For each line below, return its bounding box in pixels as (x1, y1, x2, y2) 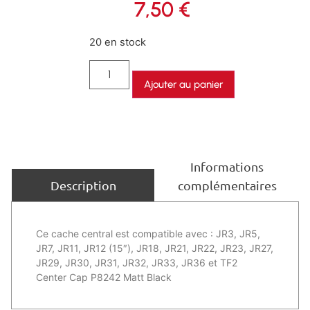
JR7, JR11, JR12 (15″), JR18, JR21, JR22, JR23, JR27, (36, 241, 273, 254)
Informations (190, 158, 264, 174)
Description (50, 177, 116, 192)
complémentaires (177, 177, 277, 192)
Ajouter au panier (144, 77, 224, 91)
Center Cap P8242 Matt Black (36, 271, 172, 283)
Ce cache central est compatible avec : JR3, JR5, (36, 227, 260, 239)
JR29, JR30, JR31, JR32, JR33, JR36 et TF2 (36, 256, 237, 268)
